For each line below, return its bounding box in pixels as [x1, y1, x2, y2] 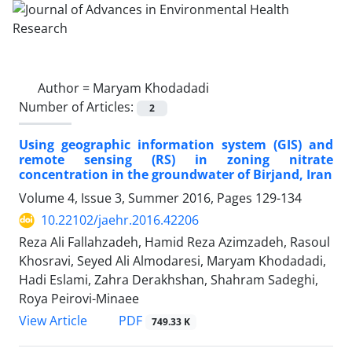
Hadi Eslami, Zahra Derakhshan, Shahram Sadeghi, [19, 271, 318, 289]
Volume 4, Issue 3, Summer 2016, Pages [19, 189, 255, 207]
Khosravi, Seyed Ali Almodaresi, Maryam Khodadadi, [19, 252, 326, 270]
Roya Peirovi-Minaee [19, 290, 139, 308]
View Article [19, 312, 87, 330]
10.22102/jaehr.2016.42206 [41, 211, 199, 229]
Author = [38, 79, 93, 97]
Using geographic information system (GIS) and [19, 136, 333, 154]
